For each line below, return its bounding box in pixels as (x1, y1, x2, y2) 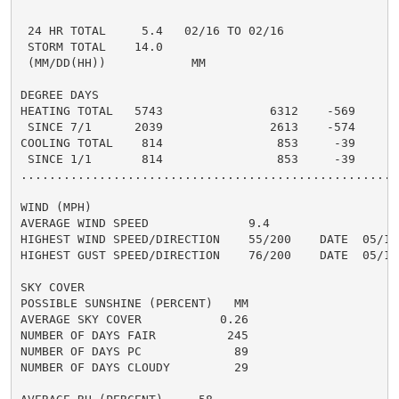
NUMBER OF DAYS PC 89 (20, 344, 248, 358)
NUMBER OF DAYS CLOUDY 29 (20, 360, 248, 374)
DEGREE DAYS (20, 87, 99, 102)
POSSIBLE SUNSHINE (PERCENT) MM (20, 296, 248, 310)
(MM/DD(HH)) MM (20, 55, 206, 69)
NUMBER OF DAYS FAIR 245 (20, 328, 248, 342)
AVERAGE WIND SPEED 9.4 (20, 216, 270, 230)
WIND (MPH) (20, 199, 92, 214)
